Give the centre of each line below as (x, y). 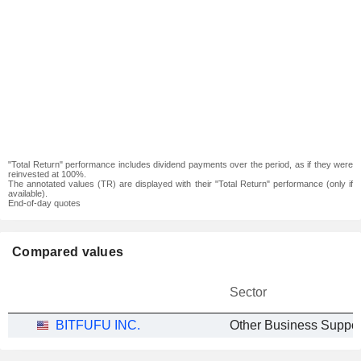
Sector (248, 292)
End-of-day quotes (44, 203)
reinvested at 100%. (47, 174)
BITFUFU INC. (98, 325)
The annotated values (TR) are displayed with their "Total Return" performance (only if (180, 184)
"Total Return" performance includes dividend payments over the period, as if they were (180, 164)
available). (28, 193)
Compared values (68, 252)
